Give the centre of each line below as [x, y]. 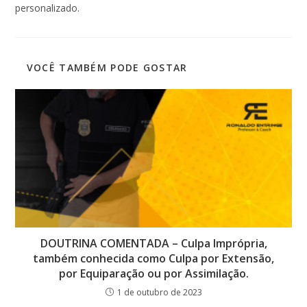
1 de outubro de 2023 [159, 292]
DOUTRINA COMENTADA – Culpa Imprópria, [153, 243]
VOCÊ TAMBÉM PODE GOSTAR [107, 68]
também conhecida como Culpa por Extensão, [153, 258]
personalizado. [48, 8]
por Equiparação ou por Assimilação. [153, 273]
